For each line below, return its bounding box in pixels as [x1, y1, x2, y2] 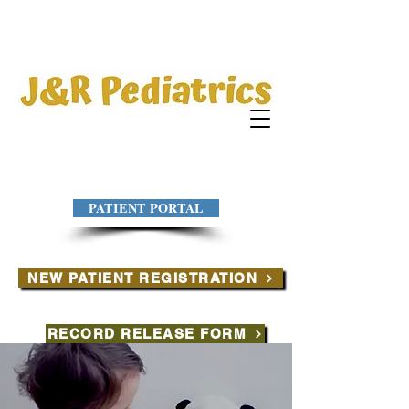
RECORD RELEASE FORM [47, 326, 247, 341]
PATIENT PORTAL [89, 198, 204, 217]
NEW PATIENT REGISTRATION [27, 270, 257, 286]
